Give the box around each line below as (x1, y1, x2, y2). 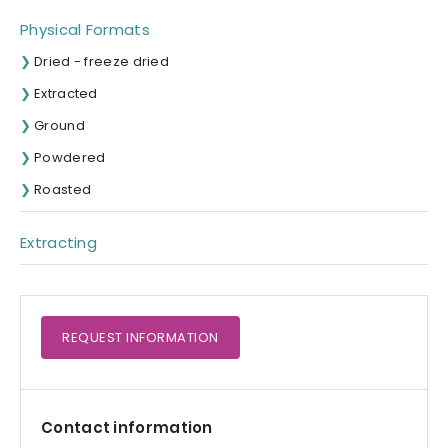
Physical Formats (20, 19, 150, 41)
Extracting (20, 232, 97, 254)
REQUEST (62, 328, 126, 348)
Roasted (34, 180, 92, 200)
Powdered (34, 148, 106, 168)
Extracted (34, 84, 98, 104)
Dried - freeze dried (34, 52, 169, 72)
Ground (34, 116, 85, 136)
